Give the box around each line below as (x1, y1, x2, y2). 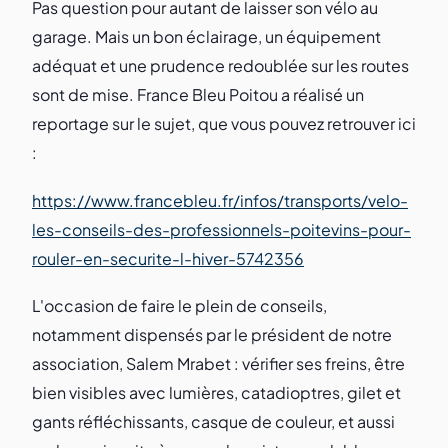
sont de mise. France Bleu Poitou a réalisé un (32, 84, 364, 106)
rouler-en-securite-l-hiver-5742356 (32, 247, 304, 269)
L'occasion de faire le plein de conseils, (32, 295, 327, 317)
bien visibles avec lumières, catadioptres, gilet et (32, 382, 401, 404)
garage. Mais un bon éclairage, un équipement (32, 26, 381, 48)
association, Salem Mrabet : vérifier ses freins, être (32, 353, 405, 375)
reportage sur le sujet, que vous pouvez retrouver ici (32, 113, 416, 135)
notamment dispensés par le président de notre (32, 324, 392, 346)
